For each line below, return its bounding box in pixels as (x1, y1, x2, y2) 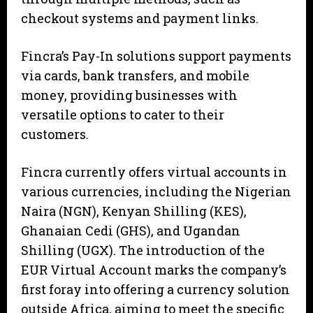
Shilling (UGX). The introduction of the (21, 242, 265, 259)
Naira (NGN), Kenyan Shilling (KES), (21, 203, 247, 220)
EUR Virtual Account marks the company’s (21, 261, 286, 279)
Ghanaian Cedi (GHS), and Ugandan (21, 222, 240, 240)
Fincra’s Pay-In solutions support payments (21, 48, 291, 65)
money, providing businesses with (21, 87, 238, 104)
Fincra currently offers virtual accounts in (21, 163, 287, 181)
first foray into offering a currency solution (21, 281, 290, 298)
